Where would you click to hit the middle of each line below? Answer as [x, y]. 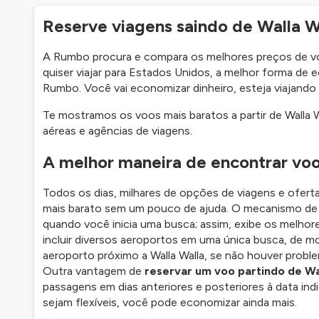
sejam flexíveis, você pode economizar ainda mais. [170, 302]
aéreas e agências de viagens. [117, 131]
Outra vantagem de [94, 271]
